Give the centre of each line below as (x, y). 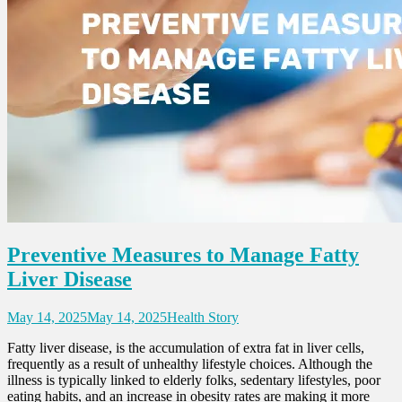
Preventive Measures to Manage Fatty (183, 255)
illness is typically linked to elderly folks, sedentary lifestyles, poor (194, 380)
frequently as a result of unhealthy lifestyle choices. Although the (190, 364)
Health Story (203, 318)
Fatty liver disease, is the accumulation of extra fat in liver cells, (186, 348)
